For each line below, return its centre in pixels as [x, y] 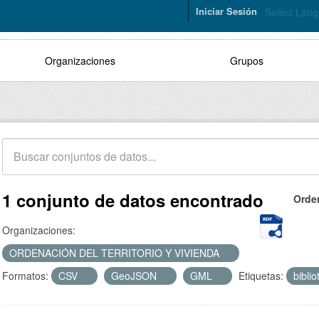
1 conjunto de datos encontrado [133, 200]
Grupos [247, 61]
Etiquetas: [261, 276]
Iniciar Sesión [226, 11]
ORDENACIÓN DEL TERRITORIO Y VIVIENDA [116, 253]
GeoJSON [135, 276]
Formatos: [25, 276]
